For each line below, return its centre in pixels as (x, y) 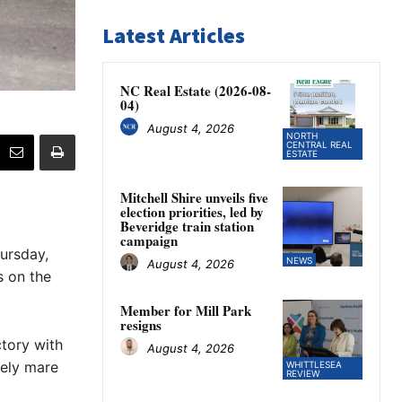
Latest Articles (174, 36)
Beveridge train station (187, 227)
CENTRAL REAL (319, 145)
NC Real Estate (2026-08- (196, 91)
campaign (149, 241)
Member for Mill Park (186, 311)
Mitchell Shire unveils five (194, 198)
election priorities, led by (192, 212)
